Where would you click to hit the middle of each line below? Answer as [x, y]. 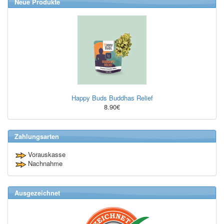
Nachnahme [44, 163]
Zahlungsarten [37, 136]
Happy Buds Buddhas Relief [112, 98]
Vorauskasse [46, 154]
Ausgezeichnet [37, 193]
